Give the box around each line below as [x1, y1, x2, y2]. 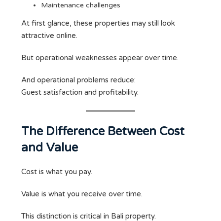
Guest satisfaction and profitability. [21, 88, 139, 97]
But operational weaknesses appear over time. [21, 53, 179, 63]
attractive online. [21, 31, 77, 40]
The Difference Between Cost [21, 124, 184, 139]
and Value [21, 141, 78, 155]
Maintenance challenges [41, 1, 120, 10]
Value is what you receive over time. [21, 189, 143, 199]
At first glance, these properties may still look [21, 19, 175, 28]
